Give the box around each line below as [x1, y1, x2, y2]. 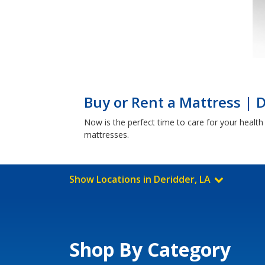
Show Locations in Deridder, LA [69, 173, 213, 186]
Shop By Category [69, 237, 231, 262]
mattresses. [84, 129, 129, 140]
